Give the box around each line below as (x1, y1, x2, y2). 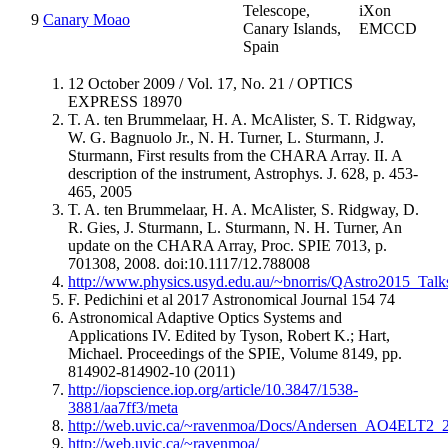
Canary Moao (43, 10, 130, 28)
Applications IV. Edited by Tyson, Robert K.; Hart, (68, 326, 390, 344)
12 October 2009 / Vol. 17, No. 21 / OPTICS (68, 74, 353, 92)
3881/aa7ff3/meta (68, 398, 178, 416)
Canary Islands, (243, 19, 341, 37)
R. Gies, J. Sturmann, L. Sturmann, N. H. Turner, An (68, 218, 402, 236)
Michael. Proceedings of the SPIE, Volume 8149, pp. (68, 344, 402, 362)
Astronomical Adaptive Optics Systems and (68, 308, 342, 326)
